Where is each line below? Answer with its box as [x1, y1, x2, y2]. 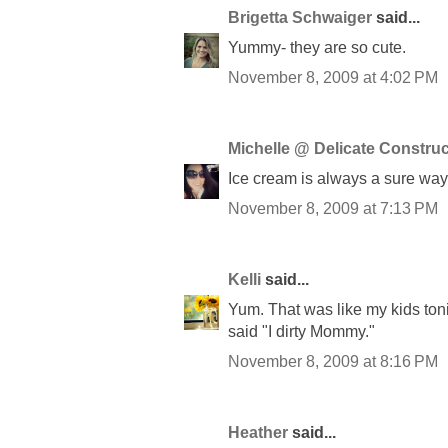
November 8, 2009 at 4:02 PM [228, 68, 438, 86]
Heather [228, 423, 288, 441]
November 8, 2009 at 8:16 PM [228, 352, 438, 370]
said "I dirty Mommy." [228, 322, 375, 340]
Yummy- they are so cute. [228, 38, 406, 56]
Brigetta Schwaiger [228, 8, 372, 26]
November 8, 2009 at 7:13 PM [228, 199, 438, 217]
